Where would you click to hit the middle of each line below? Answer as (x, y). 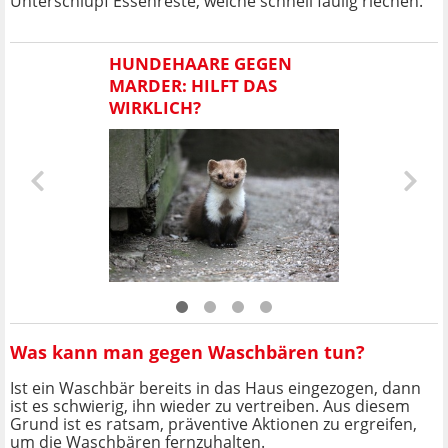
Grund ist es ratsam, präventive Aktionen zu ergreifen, (213, 424)
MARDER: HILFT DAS (193, 85)
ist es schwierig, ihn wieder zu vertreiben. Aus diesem (210, 406)
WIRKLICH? (155, 107)
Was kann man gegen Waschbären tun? (187, 351)
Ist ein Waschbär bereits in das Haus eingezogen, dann (215, 388)
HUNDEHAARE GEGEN (200, 63)
